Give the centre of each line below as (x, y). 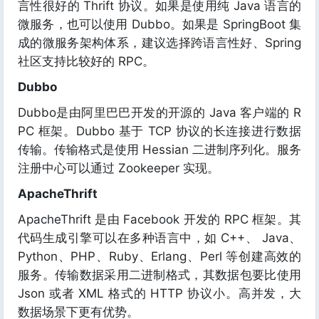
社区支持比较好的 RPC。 (86, 61)
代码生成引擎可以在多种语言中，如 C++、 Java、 (159, 238)
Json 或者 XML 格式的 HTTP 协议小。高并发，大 (159, 293)
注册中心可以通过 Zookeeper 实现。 (119, 168)
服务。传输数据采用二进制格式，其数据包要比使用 (159, 275)
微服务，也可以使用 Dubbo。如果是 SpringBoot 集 (159, 24)
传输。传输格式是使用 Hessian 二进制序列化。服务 (159, 150)
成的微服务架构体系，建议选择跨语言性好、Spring (159, 43)
